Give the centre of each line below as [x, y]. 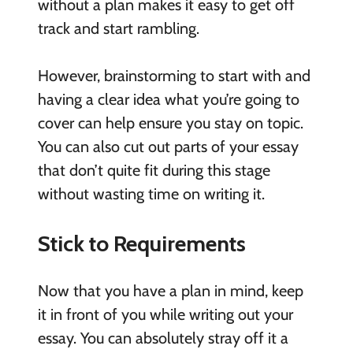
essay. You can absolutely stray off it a [163, 338]
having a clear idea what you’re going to [168, 100]
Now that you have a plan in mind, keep [170, 291]
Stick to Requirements [141, 244]
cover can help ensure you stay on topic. [170, 123]
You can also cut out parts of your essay [168, 147]
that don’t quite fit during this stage [154, 171]
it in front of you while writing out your [165, 315]
